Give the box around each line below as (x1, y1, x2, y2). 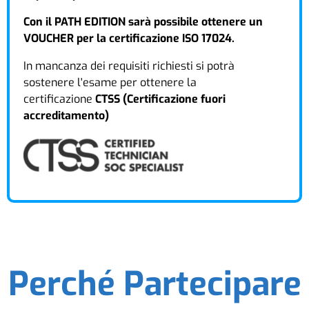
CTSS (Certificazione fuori (95, 91, 226, 106)
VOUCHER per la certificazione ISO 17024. (23, 30, 235, 46)
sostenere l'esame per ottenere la (23, 74, 197, 90)
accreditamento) (23, 108, 109, 123)
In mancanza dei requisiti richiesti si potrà (23, 58, 235, 73)
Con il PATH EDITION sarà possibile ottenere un (23, 14, 263, 29)
